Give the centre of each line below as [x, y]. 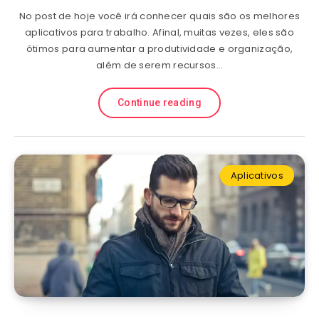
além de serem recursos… [159, 65]
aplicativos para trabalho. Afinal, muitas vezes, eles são [159, 32]
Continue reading [159, 103]
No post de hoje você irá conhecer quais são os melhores [159, 16]
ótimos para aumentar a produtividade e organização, [159, 49]
